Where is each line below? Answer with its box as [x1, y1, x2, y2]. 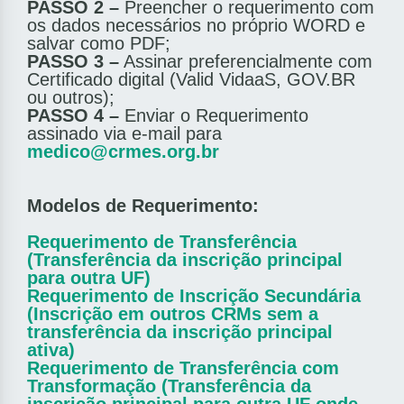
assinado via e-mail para [27, 124, 222, 144]
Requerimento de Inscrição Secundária [27, 286, 361, 307]
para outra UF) [27, 268, 151, 289]
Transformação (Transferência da [27, 376, 311, 397]
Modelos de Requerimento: [27, 196, 259, 216]
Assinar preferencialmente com [119, 51, 372, 72]
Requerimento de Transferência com [27, 358, 339, 379]
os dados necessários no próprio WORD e [27, 15, 365, 36]
